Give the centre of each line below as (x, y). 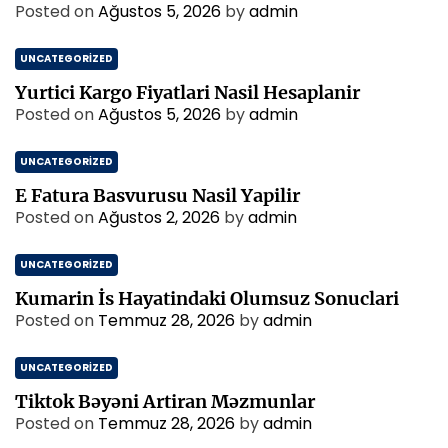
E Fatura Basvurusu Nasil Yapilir (157, 195)
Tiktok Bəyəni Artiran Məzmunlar (165, 401)
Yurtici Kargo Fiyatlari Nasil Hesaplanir (187, 92)
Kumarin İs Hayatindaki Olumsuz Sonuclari (207, 298)
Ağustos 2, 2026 (159, 217)
